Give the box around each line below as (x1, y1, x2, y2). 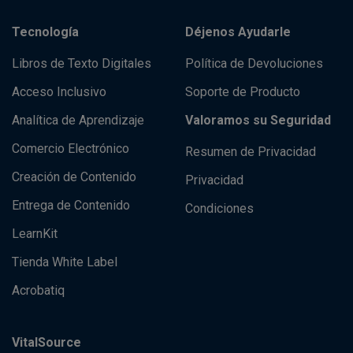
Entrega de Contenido (12, 197, 130, 213)
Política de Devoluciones (184, 55, 323, 71)
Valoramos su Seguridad (184, 112, 331, 128)
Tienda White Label (12, 254, 117, 269)
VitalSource (12, 334, 81, 350)
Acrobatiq (12, 282, 65, 298)
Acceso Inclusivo (12, 84, 106, 99)
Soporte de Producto (184, 84, 300, 99)
